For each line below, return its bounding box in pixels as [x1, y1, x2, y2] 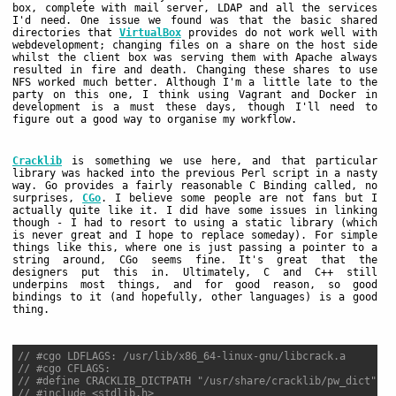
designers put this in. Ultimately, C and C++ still [12, 265, 377, 278]
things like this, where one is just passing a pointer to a [12, 240, 377, 254]
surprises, [12, 191, 83, 204]
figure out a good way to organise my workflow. [12, 112, 297, 126]
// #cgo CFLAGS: [18, 362, 110, 376]
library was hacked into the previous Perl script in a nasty [12, 166, 377, 179]
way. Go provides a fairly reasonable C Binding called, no [12, 179, 377, 192]
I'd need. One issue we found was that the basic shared [12, 13, 377, 27]
